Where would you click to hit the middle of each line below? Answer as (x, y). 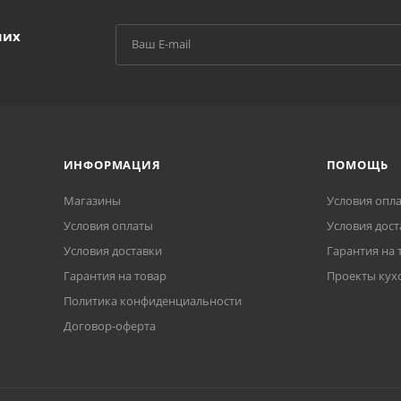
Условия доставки (112, 251)
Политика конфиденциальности (152, 301)
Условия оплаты (108, 226)
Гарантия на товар (115, 276)
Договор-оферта (109, 326)
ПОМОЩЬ (357, 165)
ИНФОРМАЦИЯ (112, 165)
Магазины (92, 201)
